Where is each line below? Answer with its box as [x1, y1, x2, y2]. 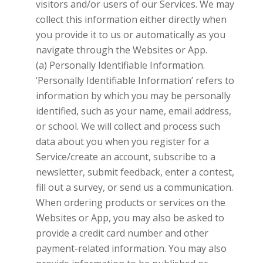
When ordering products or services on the [35, 195, 225, 209]
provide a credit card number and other [35, 226, 208, 240]
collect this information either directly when [35, 12, 227, 26]
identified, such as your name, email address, [35, 104, 231, 117]
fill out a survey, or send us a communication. [35, 180, 233, 194]
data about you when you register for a [35, 134, 209, 148]
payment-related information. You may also [35, 241, 227, 255]
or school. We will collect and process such [35, 119, 220, 133]
